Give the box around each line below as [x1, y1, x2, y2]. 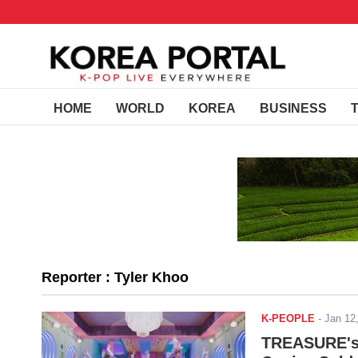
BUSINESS [260, 101, 327, 115]
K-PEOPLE [261, 312, 315, 324]
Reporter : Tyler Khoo [42, 269, 189, 285]
